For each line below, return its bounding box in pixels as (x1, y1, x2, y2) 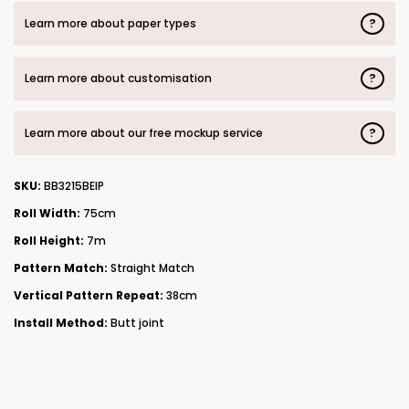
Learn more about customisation (25, 70, 212, 87)
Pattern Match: (14, 259, 108, 276)
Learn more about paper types (25, 16, 196, 32)
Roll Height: (14, 232, 84, 248)
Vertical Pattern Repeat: (14, 287, 163, 303)
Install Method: (14, 314, 108, 330)
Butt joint (108, 314, 164, 330)
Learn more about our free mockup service (25, 125, 263, 142)
